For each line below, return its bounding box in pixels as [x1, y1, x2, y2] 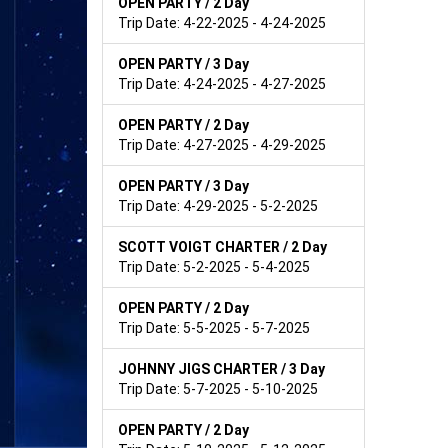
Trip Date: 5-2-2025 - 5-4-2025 [118, 258, 310, 275]
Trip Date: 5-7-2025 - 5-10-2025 [118, 380, 318, 397]
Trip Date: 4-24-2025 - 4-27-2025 [118, 75, 326, 92]
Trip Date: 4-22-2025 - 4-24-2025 [118, 14, 326, 31]
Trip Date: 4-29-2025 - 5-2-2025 [118, 197, 318, 214]
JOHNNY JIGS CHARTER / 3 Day [118, 360, 325, 377]
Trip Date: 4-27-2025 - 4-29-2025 [118, 136, 326, 153]
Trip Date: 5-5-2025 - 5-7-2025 [118, 319, 310, 336]
